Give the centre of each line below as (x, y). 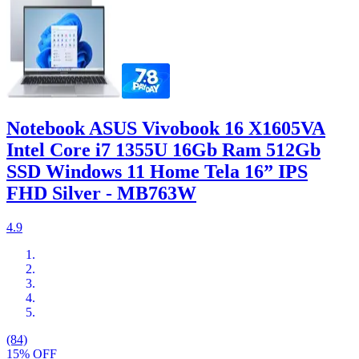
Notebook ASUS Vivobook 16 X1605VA (166, 128)
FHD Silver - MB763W (101, 193)
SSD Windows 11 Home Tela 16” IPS (157, 171)
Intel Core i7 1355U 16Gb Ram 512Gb (163, 149)
